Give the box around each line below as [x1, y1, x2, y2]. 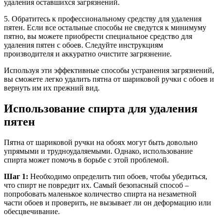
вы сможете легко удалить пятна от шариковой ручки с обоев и [4, 75, 214, 84]
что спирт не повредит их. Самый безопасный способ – [4, 181, 189, 190]
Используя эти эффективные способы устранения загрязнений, [4, 66, 214, 75]
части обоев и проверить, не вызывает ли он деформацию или [4, 199, 211, 207]
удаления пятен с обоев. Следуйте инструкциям [4, 41, 163, 50]
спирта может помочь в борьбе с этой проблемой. [4, 156, 169, 164]
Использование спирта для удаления [4, 102, 198, 115]
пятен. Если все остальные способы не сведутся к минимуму [4, 23, 206, 32]
